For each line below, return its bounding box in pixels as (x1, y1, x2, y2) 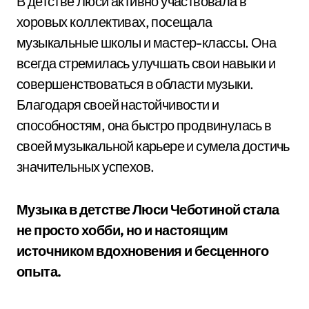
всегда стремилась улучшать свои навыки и (17, 54, 275, 72)
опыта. (17, 263, 61, 280)
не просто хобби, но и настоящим (17, 221, 228, 239)
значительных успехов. (17, 158, 154, 175)
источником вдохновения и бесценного (17, 242, 268, 259)
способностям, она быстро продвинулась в (17, 117, 272, 134)
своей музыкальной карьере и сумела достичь (17, 137, 290, 154)
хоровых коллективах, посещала (17, 13, 212, 30)
